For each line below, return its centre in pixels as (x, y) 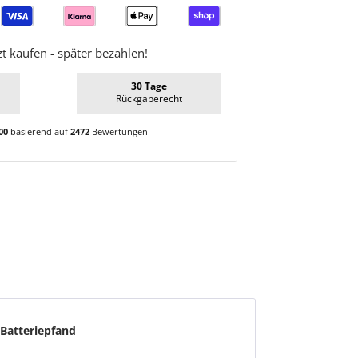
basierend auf (39, 131)
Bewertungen (118, 131)
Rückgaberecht (149, 99)
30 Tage (149, 86)
